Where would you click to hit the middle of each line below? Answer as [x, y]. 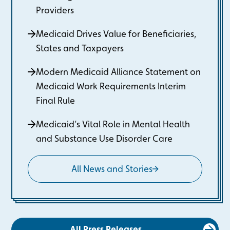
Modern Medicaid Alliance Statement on [119, 72]
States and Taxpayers [80, 48]
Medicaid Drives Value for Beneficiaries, [116, 34]
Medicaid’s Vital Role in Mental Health [113, 124]
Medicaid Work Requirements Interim [111, 86]
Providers [55, 10]
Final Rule [56, 100]
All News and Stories [112, 169]
